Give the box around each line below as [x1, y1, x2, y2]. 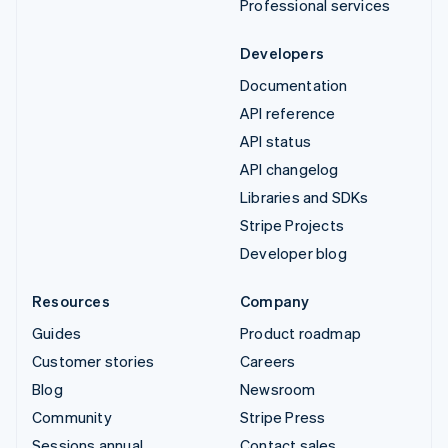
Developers [240, 42, 324, 63]
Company [240, 290, 310, 311]
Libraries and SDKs [240, 186, 369, 207]
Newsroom [240, 378, 316, 399]
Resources [32, 290, 110, 311]
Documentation [240, 74, 348, 95]
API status [240, 130, 311, 151]
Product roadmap [240, 322, 361, 343]
